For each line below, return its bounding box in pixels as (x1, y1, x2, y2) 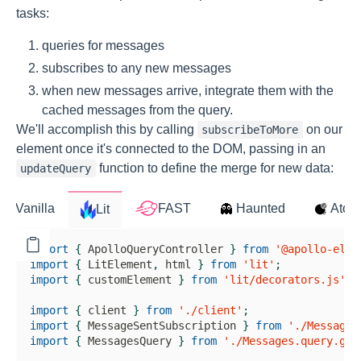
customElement (81, 272, 178, 286)
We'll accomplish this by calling (16, 122, 197, 136)
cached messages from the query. (42, 102, 233, 117)
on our (302, 122, 342, 136)
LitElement (88, 257, 152, 271)
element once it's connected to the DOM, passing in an (16, 141, 326, 156)
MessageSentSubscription (88, 318, 236, 332)
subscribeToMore (201, 122, 299, 136)
